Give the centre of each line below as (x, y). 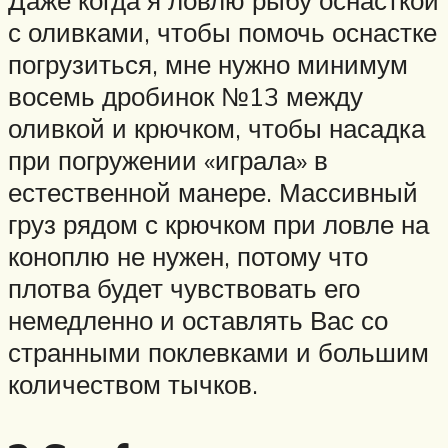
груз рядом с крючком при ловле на (218, 224)
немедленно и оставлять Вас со (198, 320)
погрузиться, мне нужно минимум (208, 64)
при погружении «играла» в (168, 160)
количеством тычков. (133, 384)
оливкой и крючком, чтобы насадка (216, 128)
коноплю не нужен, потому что (188, 256)
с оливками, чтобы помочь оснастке (222, 32)
